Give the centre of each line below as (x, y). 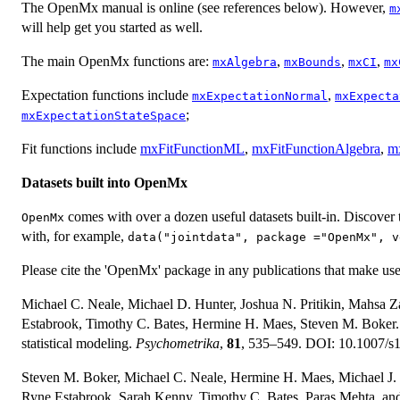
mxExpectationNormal (260, 96)
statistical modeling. (79, 343)
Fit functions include (81, 148)
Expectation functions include (107, 95)
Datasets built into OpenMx (104, 182)
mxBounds (312, 62)
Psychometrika (178, 343)
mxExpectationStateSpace (104, 115)
